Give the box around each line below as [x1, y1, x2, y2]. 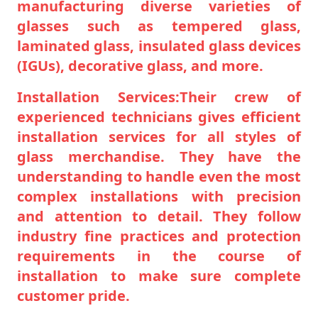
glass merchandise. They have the [17, 146, 301, 166]
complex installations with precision [17, 186, 301, 206]
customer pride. [17, 285, 130, 305]
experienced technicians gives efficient [17, 106, 301, 126]
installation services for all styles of [17, 126, 301, 146]
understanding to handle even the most [17, 166, 301, 186]
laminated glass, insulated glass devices [17, 35, 301, 55]
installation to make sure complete [17, 265, 301, 285]
